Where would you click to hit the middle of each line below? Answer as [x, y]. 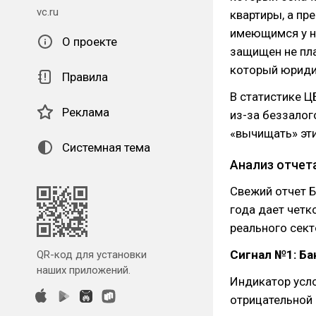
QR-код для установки [92, 255]
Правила [85, 77]
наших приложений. [84, 270]
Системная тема [106, 147]
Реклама [86, 112]
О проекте [90, 42]
